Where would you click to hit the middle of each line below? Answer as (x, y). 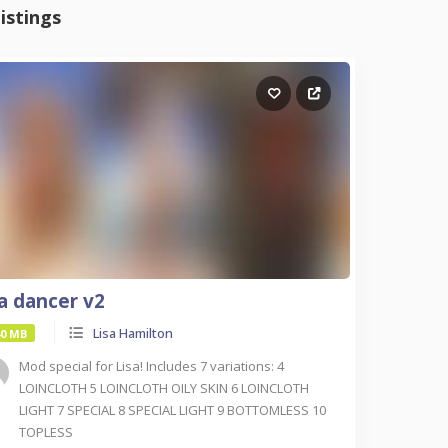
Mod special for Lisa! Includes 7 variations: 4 (151, 366)
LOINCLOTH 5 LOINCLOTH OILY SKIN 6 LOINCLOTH (163, 388)
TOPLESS (45, 432)
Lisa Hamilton (132, 333)
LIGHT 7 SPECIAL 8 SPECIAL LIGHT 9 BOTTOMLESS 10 (172, 410)
